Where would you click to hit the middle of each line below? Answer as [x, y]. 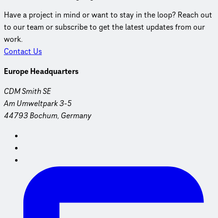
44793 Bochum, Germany [48, 116]
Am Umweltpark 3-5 [38, 103]
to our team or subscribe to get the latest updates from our [104, 27]
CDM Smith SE [27, 91]
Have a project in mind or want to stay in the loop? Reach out [108, 15]
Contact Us [23, 51]
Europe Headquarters [41, 71]
